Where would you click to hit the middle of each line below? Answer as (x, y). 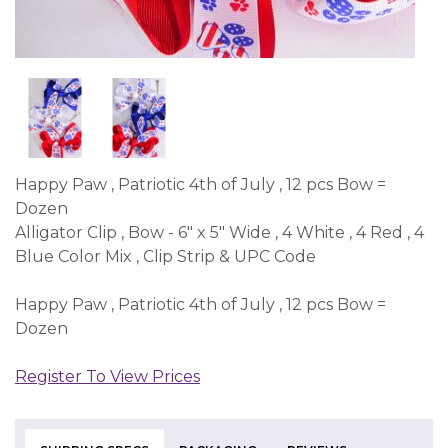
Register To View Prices (107, 376)
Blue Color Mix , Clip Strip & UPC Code (165, 256)
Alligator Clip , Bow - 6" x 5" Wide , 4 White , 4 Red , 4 (219, 232)
